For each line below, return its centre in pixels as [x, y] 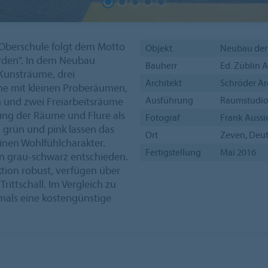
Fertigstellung [173, 152]
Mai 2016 [238, 152]
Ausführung [169, 100]
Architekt [163, 83]
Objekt [159, 48]
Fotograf [162, 118]
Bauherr [161, 66]
